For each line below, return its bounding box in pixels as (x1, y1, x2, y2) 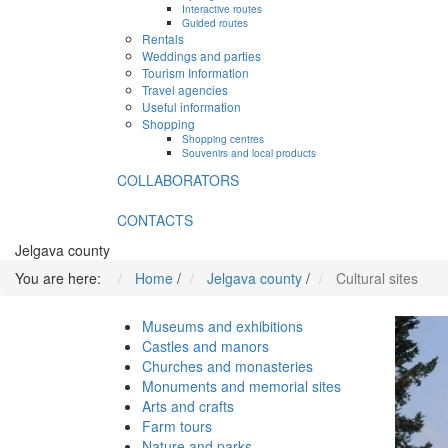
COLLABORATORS (117, 170, 239, 191)
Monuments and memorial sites (142, 376, 341, 397)
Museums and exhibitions (142, 316, 303, 337)
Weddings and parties (142, 47, 261, 65)
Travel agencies (142, 81, 228, 99)
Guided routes (182, 15, 248, 31)
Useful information (142, 98, 241, 116)
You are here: (15, 268, 109, 289)
